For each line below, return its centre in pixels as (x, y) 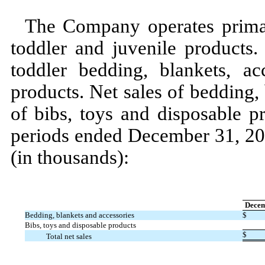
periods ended (69, 135)
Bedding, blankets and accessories (79, 215)
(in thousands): (70, 157)
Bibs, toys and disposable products (80, 225)
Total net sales (69, 236)
